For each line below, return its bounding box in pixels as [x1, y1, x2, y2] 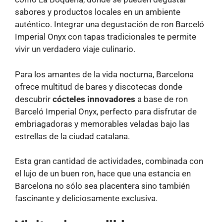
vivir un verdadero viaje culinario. [15, 44, 135, 55]
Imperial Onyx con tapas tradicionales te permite [15, 32, 196, 42]
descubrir [15, 94, 53, 104]
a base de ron [135, 94, 188, 104]
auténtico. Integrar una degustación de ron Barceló [15, 19, 204, 30]
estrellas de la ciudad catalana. [15, 131, 130, 141]
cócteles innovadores [53, 94, 135, 104]
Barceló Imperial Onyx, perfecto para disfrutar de [15, 106, 197, 116]
